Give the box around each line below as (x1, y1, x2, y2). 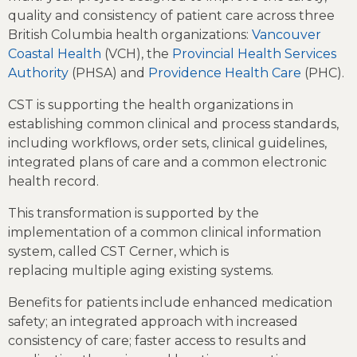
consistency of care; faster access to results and (8, 332, 307, 348)
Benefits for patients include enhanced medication (8, 294, 332, 310)
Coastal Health (8, 45, 101, 61)
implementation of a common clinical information (8, 224, 321, 240)
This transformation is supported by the (8, 205, 259, 221)
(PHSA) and (69, 65, 148, 80)
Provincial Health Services (172, 45, 336, 61)
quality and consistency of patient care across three (8, 7, 335, 23)
